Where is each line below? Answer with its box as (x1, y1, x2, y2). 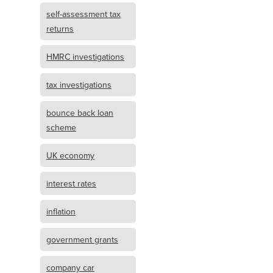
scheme (46, 121, 76, 133)
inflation (46, 205, 76, 218)
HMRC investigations (46, 51, 124, 63)
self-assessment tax (46, 8, 121, 20)
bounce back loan (46, 107, 113, 119)
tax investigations (46, 79, 112, 91)
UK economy (46, 149, 94, 161)
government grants (46, 233, 118, 246)
